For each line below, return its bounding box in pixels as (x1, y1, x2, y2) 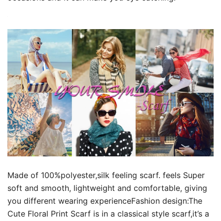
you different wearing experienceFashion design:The (7, 196, 202, 206)
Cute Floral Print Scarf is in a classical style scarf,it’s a (7, 209, 209, 219)
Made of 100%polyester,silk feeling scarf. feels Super (7, 170, 205, 181)
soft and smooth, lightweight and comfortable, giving (7, 183, 207, 193)
